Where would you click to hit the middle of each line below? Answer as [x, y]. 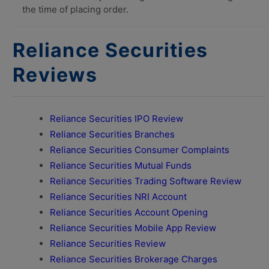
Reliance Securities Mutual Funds [121, 165]
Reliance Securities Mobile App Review [133, 228]
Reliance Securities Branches [112, 134]
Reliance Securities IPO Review [116, 118]
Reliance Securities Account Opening [129, 212]
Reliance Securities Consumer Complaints [140, 150]
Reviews [55, 74]
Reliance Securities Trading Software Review [146, 181]
